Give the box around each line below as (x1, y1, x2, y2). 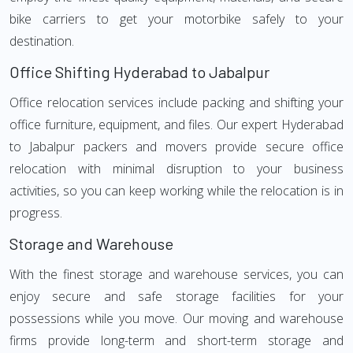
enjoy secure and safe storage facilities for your (9, 288, 344, 305)
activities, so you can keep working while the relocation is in (9, 182, 344, 199)
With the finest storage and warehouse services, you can (9, 266, 344, 283)
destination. (9, 32, 74, 50)
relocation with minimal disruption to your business (9, 160, 344, 177)
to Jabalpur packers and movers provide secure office (9, 138, 344, 155)
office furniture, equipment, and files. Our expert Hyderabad (9, 116, 344, 133)
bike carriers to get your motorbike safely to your (9, 10, 344, 28)
